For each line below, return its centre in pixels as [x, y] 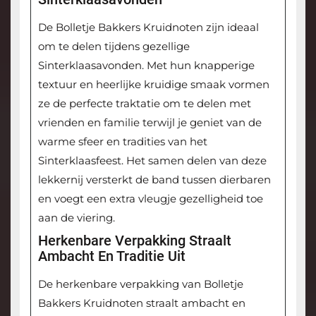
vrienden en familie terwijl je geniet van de [150, 123]
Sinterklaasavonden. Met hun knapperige [146, 66]
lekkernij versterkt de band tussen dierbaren [154, 180]
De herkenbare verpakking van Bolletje [140, 284]
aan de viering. [76, 218]
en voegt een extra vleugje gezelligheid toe [150, 199]
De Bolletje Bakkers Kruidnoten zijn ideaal [148, 28]
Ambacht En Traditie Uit [111, 256]
